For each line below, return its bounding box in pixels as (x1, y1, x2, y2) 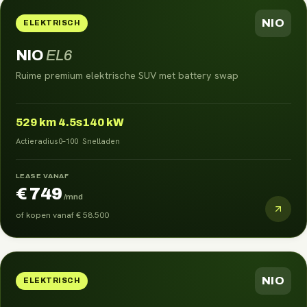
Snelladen (82, 135, 120, 146)
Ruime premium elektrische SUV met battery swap (16, 69, 238, 82)
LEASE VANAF (16, 171, 69, 180)
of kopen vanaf (16, 209, 76, 221)
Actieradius (16, 135, 58, 146)
